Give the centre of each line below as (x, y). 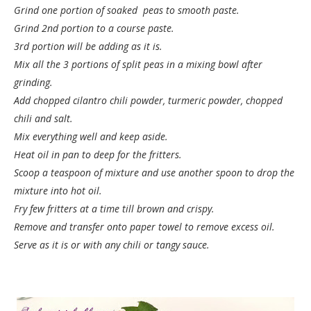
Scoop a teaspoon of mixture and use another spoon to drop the (154, 173)
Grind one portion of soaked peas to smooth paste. (127, 10)
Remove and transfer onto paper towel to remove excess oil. (144, 227)
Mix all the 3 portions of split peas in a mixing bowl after (138, 64)
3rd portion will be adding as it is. (88, 46)
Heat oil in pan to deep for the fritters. (98, 154)
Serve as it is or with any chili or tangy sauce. (112, 245)
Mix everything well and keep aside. (91, 136)
